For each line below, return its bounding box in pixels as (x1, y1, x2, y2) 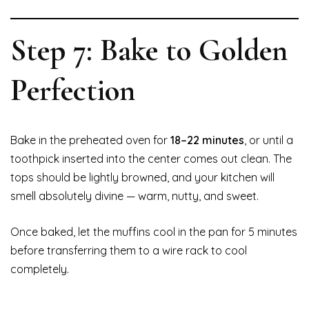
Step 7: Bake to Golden (10, 31, 288, 70)
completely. (10, 262, 69, 277)
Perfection (10, 71, 135, 110)
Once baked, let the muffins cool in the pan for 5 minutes (10, 225, 297, 239)
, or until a (244, 133, 293, 148)
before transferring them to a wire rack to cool (10, 243, 247, 258)
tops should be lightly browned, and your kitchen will (10, 170, 275, 185)
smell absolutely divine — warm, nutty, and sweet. (10, 189, 259, 203)
